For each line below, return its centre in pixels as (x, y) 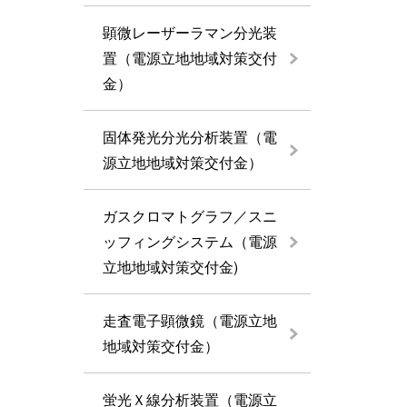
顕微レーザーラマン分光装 (190, 32)
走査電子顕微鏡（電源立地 (190, 320)
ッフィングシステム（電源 (190, 241)
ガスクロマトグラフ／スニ (190, 216)
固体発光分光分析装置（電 (190, 137)
